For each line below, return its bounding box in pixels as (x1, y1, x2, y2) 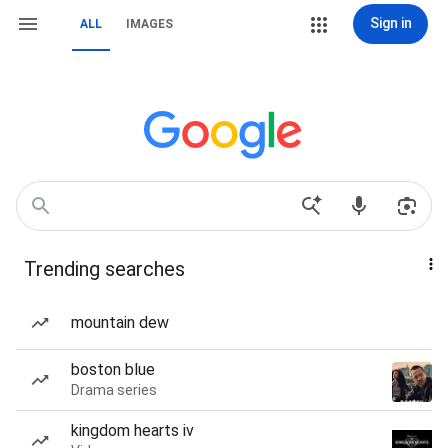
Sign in (369, 15, 412, 31)
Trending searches (24, 257, 185, 281)
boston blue (71, 360, 155, 379)
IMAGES (126, 17, 173, 31)
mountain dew (71, 313, 169, 332)
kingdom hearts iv (71, 421, 194, 440)
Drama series (71, 382, 157, 398)
